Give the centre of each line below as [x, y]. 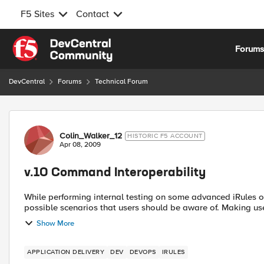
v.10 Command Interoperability [115, 173]
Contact [93, 14]
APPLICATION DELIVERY [66, 252]
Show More [55, 223]
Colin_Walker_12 [91, 136]
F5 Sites [37, 14]
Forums [70, 82]
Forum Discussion [72, 117]
